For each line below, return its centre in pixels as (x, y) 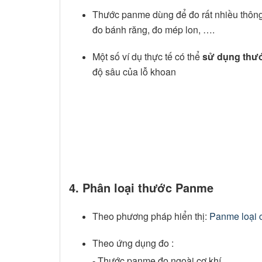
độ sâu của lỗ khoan (134, 71)
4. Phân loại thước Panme (141, 187)
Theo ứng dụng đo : (133, 243)
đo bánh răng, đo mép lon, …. (154, 29)
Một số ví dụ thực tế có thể (147, 56)
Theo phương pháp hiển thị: (151, 216)
